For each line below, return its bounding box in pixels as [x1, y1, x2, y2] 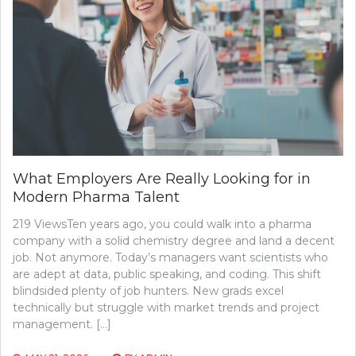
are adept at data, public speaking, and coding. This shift [13, 266, 321, 281]
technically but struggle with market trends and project [13, 300, 319, 315]
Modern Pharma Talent [13, 188, 180, 206]
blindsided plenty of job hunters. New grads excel [13, 283, 284, 298]
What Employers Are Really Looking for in [13, 169, 311, 188]
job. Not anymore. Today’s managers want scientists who [13, 250, 328, 265]
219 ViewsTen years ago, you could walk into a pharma [13, 216, 311, 231]
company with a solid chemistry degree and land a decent [13, 233, 335, 248]
